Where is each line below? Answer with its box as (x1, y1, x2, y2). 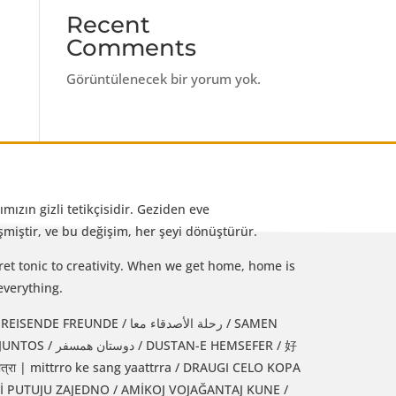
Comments (65, 33, 196, 62)
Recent (65, 10, 150, 39)
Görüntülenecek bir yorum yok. (65, 69, 261, 88)
